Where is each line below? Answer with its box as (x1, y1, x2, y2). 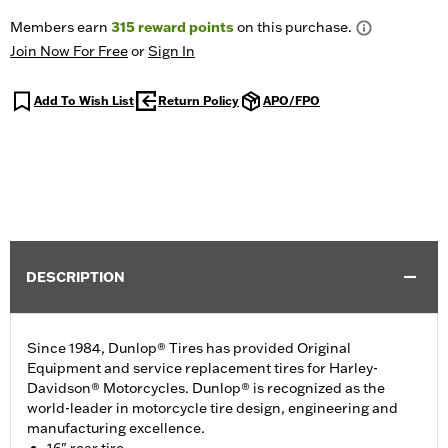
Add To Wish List (34, 93, 134, 109)
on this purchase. (234, 18, 352, 37)
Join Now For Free (10, 42, 128, 61)
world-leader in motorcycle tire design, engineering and (27, 399, 398, 418)
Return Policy (158, 93, 239, 109)
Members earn (10, 18, 111, 37)
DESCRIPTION (26, 268, 125, 287)
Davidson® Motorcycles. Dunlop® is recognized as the (27, 379, 385, 398)
